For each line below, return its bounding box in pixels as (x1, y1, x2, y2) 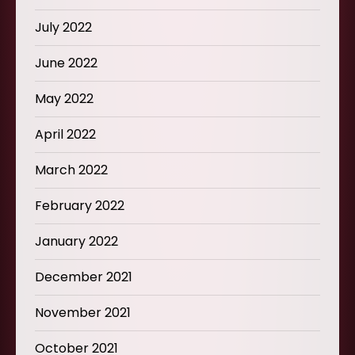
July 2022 (35, 17, 92, 36)
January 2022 (35, 231, 118, 250)
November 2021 (35, 303, 131, 322)
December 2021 (35, 267, 132, 286)
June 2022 (35, 53, 97, 72)
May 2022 (35, 89, 94, 108)
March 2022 (35, 160, 108, 179)
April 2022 (35, 124, 96, 143)
